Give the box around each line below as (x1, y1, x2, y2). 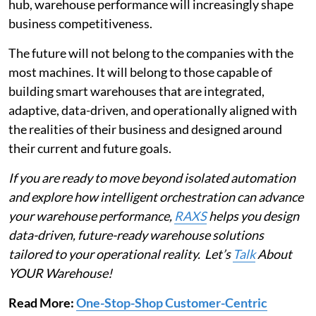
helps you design (207, 208, 299, 224)
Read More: (8, 295, 74, 311)
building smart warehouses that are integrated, (8, 83, 265, 99)
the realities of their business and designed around (8, 121, 282, 138)
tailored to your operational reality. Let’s (8, 246, 233, 262)
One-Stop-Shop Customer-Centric (76, 295, 267, 311)
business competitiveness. (8, 16, 152, 32)
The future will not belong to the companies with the (8, 45, 293, 61)
